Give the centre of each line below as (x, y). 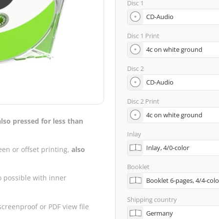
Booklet (138, 167)
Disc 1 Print (143, 36)
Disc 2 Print (143, 101)
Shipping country (152, 200)
